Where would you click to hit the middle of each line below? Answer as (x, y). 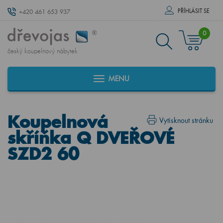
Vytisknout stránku (186, 120)
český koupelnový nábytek (43, 51)
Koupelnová (58, 122)
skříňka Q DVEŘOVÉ (91, 138)
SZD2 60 (43, 154)
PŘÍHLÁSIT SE (194, 11)
